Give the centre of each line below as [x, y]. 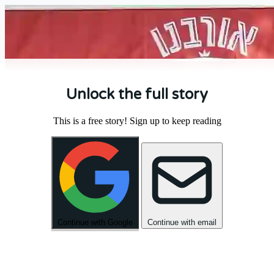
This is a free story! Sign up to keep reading [137, 120]
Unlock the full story [137, 94]
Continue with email [182, 222]
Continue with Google [95, 222]
